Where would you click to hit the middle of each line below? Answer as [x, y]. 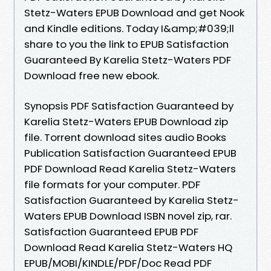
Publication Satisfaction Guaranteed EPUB [130, 153]
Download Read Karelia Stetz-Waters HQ [128, 247]
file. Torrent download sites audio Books [125, 137]
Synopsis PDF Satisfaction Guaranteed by [129, 106]
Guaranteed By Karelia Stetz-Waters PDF [128, 60]
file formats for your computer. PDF [112, 184]
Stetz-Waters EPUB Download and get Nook [134, 12]
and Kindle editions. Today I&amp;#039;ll [129, 28]
